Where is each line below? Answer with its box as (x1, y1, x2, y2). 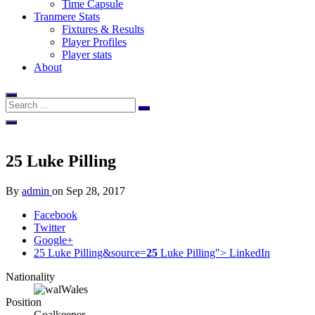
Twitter (34, 221, 65, 233)
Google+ (34, 233, 73, 246)
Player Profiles (62, 36, 127, 48)
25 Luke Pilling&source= (34, 246, 146, 259)
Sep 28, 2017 (63, 184, 125, 197)
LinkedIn (229, 246, 270, 259)
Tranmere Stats (34, 11, 100, 22)
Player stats (62, 49, 112, 60)
